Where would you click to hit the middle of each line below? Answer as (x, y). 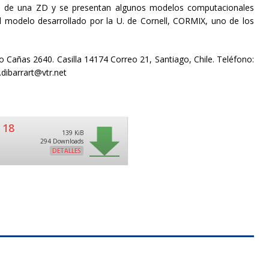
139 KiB (73, 133)
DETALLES (67, 151)
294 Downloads (62, 141)
